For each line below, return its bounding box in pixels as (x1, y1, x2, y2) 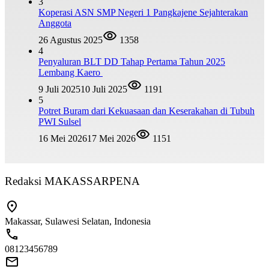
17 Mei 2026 (87, 133, 136, 144)
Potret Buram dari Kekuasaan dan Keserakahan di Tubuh (38, 106, 255, 116)
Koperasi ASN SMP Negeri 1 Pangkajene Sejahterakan (38, 7, 248, 18)
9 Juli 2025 (38, 84, 80, 95)
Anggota (38, 18, 71, 29)
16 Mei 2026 (38, 133, 87, 144)
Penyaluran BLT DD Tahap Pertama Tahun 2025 (38, 56, 225, 67)
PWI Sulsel (38, 116, 81, 127)
